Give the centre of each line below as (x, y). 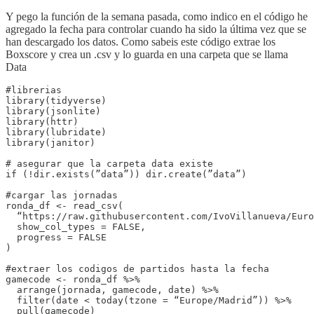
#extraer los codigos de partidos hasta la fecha (137, 268)
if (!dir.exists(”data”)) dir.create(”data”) (126, 174)
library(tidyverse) (56, 100)
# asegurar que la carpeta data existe (109, 163)
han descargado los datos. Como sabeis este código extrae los (141, 41)
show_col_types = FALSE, (76, 226)
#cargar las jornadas (62, 195)
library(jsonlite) (53, 111)
